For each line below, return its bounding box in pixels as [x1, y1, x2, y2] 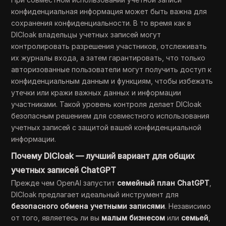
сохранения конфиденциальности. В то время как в [11, 19, 192, 28]
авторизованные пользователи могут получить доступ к [11, 65, 212, 74]
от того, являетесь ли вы [11, 213, 102, 222]
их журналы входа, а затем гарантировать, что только [11, 53, 206, 63]
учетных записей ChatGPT [11, 165, 117, 176]
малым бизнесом [101, 213, 165, 222]
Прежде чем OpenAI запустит [11, 179, 118, 188]
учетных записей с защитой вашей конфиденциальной [11, 123, 202, 132]
